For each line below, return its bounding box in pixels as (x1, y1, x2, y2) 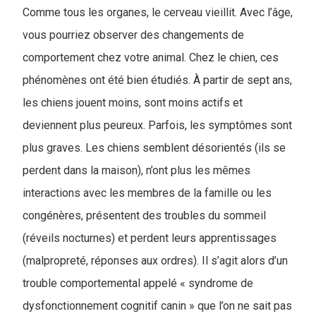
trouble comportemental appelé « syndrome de (23, 276, 253, 290)
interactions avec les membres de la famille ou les (23, 186, 272, 200)
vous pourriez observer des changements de (23, 28, 244, 42)
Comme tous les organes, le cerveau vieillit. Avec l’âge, (23, 6, 293, 19)
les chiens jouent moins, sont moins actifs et (23, 96, 243, 109)
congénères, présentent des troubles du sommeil (23, 209, 266, 222)
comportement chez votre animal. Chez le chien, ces (23, 51, 279, 64)
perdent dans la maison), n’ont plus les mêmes (23, 164, 250, 177)
